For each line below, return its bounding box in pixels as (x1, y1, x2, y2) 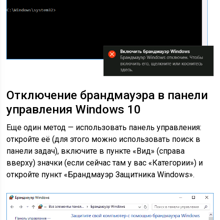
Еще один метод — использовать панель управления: (6, 123, 202, 133)
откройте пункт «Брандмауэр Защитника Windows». (6, 170, 195, 180)
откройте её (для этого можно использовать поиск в (6, 135, 201, 144)
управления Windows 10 (6, 103, 141, 117)
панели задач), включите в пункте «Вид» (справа (6, 146, 185, 156)
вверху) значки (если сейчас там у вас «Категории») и (6, 158, 203, 168)
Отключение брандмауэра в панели (6, 88, 208, 103)
